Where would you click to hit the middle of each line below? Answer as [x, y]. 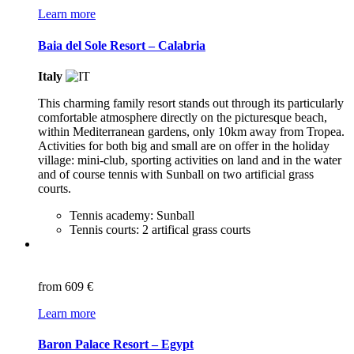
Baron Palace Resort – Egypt [116, 345]
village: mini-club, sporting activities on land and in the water [190, 160]
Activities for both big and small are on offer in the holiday [184, 145]
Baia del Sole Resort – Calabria [122, 45]
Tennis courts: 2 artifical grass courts [160, 229]
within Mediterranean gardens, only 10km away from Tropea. [191, 131]
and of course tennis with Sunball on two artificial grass [176, 174]
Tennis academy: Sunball [132, 215]
